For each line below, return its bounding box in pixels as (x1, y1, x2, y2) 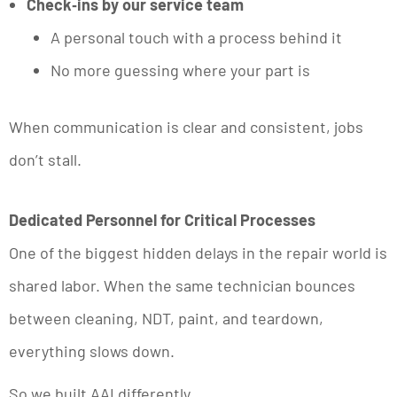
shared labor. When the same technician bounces (9, 275, 355, 295)
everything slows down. (9, 340, 175, 361)
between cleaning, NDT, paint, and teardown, (9, 307, 323, 328)
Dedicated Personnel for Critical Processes (9, 209, 315, 230)
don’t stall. (9, 150, 82, 170)
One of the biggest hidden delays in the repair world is (9, 242, 387, 262)
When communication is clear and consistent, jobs (9, 117, 363, 137)
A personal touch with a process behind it (51, 27, 342, 48)
